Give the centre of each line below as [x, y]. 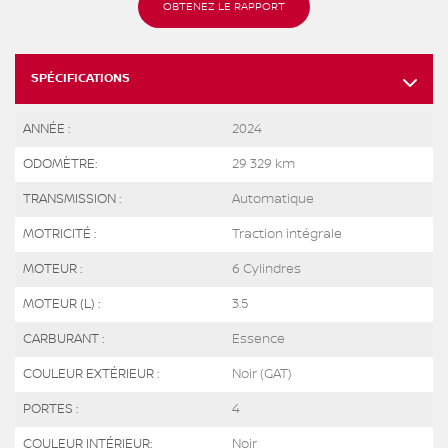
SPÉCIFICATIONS [80, 79]
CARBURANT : [63, 339]
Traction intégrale [287, 234]
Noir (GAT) [262, 374]
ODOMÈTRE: [60, 164]
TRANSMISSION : [72, 199]
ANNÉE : [46, 129]
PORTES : [50, 409]
